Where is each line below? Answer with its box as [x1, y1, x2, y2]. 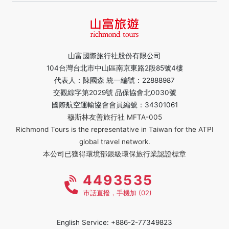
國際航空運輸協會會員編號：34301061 [51, 100, 178, 109]
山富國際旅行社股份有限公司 [68, 51, 161, 60]
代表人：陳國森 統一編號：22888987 [54, 76, 175, 84]
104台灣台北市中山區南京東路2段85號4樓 [46, 63, 183, 72]
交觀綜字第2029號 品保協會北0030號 [53, 88, 176, 97]
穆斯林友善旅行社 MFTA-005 [67, 112, 162, 121]
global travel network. [79, 137, 150, 146]
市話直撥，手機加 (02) [83, 188, 152, 197]
